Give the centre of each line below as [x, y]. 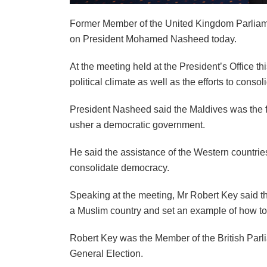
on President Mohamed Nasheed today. [153, 39]
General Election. [106, 254]
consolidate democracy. [119, 168]
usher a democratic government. [137, 125]
